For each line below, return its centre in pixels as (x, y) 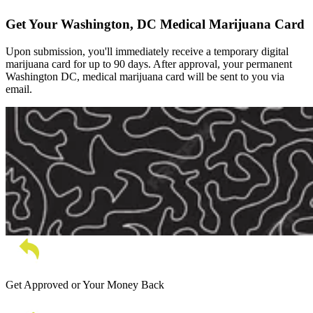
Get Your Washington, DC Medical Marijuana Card (155, 24)
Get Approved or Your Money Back (85, 284)
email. (19, 89)
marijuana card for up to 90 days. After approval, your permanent (149, 64)
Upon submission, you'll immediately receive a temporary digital (147, 51)
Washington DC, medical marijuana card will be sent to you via (145, 76)
